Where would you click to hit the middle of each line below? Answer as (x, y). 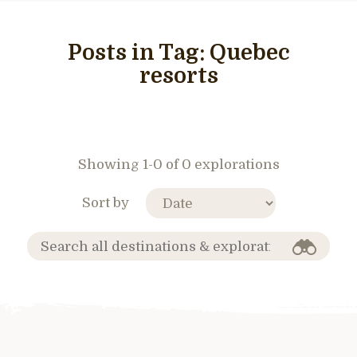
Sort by (105, 202)
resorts (178, 76)
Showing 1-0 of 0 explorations (178, 165)
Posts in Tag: (138, 53)
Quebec (249, 53)
